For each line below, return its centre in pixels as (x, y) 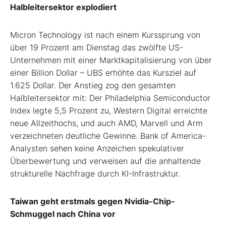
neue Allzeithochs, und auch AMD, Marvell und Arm (106, 123)
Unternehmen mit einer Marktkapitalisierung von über (111, 60)
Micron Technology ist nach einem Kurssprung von (105, 35)
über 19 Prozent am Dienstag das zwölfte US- (97, 47)
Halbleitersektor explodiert (63, 7)
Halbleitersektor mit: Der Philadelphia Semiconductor (110, 98)
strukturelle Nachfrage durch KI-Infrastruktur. (95, 173)
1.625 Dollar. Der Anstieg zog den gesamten (93, 85)
